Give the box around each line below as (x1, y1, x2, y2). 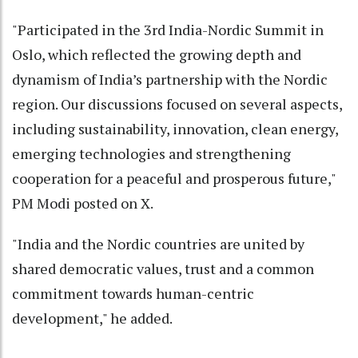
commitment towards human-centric (12, 283, 254, 303)
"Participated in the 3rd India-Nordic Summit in (12, 19, 324, 39)
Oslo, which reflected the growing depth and (12, 44, 301, 64)
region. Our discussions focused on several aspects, (12, 93, 342, 113)
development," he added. (12, 308, 173, 328)
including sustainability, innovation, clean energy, (12, 118, 338, 138)
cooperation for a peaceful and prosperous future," (12, 168, 336, 188)
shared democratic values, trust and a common (12, 258, 314, 278)
